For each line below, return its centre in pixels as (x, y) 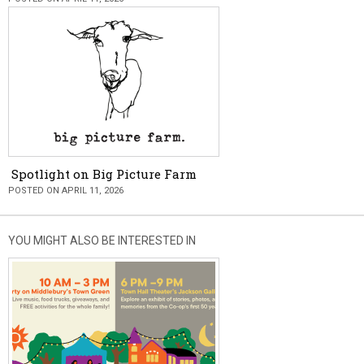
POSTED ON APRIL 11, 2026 (66, 191)
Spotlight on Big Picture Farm (104, 174)
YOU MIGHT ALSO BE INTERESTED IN (102, 241)
